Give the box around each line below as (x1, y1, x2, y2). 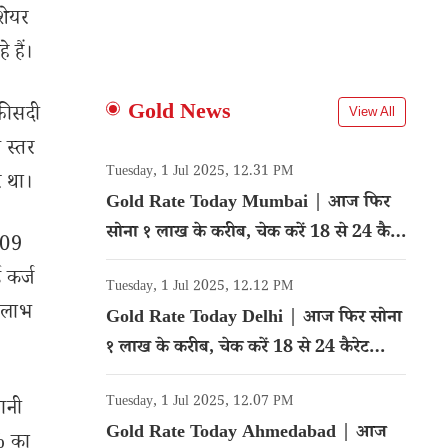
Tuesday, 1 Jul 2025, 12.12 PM (106, 277, 293, 299)
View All (349, 104, 395, 119)
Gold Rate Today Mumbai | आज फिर (106, 190, 390, 218)
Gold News (128, 98, 231, 132)
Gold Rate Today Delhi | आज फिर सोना (106, 305, 402, 333)
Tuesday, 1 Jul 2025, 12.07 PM (106, 392, 293, 414)
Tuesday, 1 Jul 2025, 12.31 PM (106, 162, 293, 184)
